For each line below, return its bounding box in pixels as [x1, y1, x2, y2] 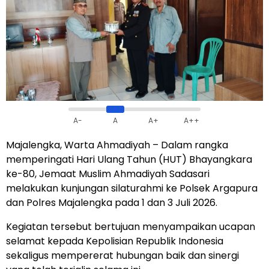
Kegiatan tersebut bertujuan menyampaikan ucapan [6, 219, 255, 234]
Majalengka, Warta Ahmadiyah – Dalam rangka [6, 138, 228, 152]
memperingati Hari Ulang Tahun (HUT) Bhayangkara [6, 152, 252, 166]
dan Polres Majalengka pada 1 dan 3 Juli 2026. [6, 195, 217, 210]
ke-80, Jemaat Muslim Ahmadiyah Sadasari [6, 166, 210, 181]
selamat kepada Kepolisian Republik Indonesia [6, 234, 223, 248]
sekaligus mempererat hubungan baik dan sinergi [6, 248, 239, 262]
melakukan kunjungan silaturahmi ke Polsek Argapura [6, 181, 258, 195]
